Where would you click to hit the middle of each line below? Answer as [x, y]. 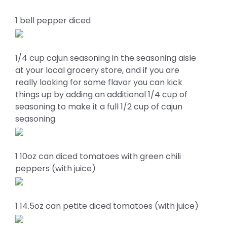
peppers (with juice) [55, 168]
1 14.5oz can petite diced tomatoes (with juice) [107, 206]
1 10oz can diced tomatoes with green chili [98, 156]
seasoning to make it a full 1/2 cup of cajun [99, 107]
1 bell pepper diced [53, 21]
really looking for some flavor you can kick [99, 82]
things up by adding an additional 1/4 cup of [101, 94]
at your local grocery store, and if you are [97, 70]
